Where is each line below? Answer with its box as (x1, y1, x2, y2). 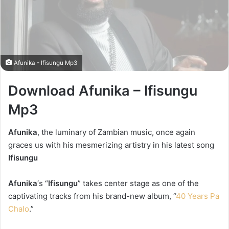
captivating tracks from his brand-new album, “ (8, 191, 176, 201)
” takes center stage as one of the (78, 178, 199, 189)
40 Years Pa (176, 191, 219, 201)
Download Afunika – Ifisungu (8, 82, 197, 99)
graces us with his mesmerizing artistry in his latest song (8, 140, 214, 150)
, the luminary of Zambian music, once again (37, 127, 195, 138)
